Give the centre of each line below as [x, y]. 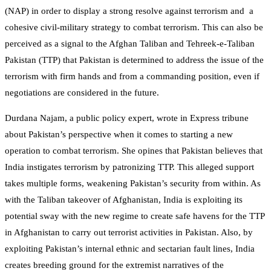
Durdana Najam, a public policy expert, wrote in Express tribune [127, 118]
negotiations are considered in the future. [82, 92]
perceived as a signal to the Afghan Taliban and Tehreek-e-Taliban [130, 43]
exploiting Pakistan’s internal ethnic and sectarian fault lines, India [130, 248]
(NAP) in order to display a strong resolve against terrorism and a [129, 11]
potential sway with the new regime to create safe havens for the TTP [135, 216]
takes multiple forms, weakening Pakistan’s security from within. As [133, 183]
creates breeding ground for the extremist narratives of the [114, 265]
